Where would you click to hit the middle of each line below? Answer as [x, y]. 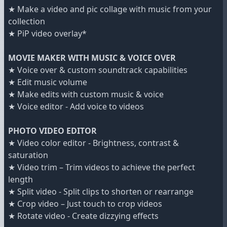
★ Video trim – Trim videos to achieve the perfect [102, 167]
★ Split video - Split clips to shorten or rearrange [101, 192]
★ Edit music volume [48, 82]
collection [27, 22]
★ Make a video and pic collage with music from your [110, 9]
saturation [28, 155]
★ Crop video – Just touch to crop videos [85, 204]
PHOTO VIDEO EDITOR [52, 131]
